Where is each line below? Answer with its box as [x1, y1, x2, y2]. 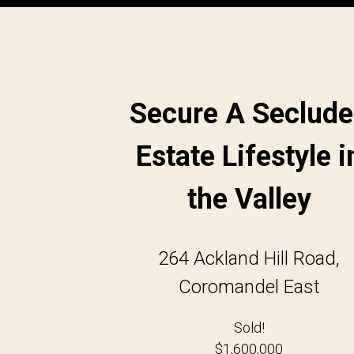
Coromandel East [178, 275, 320, 298]
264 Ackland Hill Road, [158, 247, 341, 269]
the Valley [186, 182, 311, 216]
